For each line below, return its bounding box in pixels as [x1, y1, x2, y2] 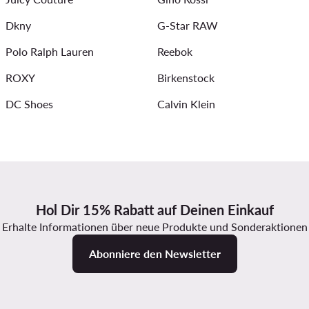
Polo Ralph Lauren [6, 45, 94, 59]
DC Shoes [6, 97, 53, 111]
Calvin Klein [157, 97, 215, 111]
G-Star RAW [157, 19, 218, 32]
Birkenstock [157, 71, 215, 85]
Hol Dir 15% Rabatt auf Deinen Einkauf [35, 201, 274, 219]
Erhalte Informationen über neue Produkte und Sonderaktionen [1, 220, 308, 234]
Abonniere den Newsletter [88, 247, 221, 261]
